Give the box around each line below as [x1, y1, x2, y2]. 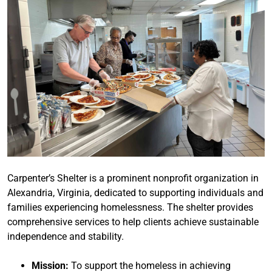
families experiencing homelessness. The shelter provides [7, 202, 253, 214]
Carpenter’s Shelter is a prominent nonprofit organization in [7, 172, 259, 185]
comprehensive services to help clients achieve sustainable [7, 216, 259, 228]
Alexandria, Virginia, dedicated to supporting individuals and [7, 187, 263, 199]
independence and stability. [7, 231, 124, 243]
